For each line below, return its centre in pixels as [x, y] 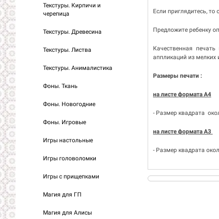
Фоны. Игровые [65, 122]
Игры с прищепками [71, 176]
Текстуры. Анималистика [78, 68]
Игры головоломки [70, 158]
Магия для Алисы [67, 213]
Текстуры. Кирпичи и [72, 5]
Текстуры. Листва [67, 50]
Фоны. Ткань [60, 86]
